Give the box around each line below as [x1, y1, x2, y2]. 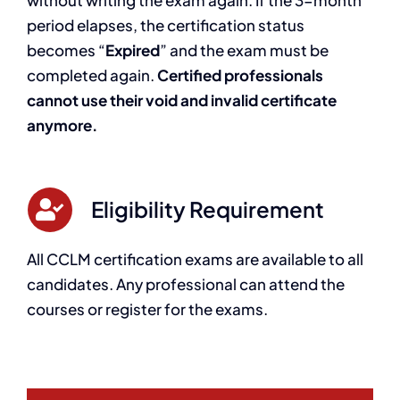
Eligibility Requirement [90, 195, 324, 222]
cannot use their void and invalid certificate [26, 89, 337, 110]
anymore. [26, 114, 97, 135]
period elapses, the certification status [26, 14, 304, 35]
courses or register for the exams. [26, 298, 268, 319]
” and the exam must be [159, 39, 329, 60]
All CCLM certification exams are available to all [26, 248, 363, 269]
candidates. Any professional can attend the [26, 273, 345, 294]
